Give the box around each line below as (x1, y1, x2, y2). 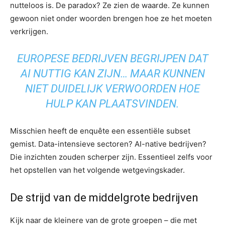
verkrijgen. (10, 26, 48, 36)
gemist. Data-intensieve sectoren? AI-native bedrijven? (10, 139, 206, 149)
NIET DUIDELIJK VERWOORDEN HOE (25, 82, 200, 95)
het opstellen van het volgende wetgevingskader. (10, 165, 185, 175)
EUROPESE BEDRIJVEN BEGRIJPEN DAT (17, 52, 208, 65)
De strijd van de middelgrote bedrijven (10, 191, 198, 204)
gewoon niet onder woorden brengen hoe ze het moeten (10, 13, 212, 23)
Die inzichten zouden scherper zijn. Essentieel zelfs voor (10, 152, 212, 162)
